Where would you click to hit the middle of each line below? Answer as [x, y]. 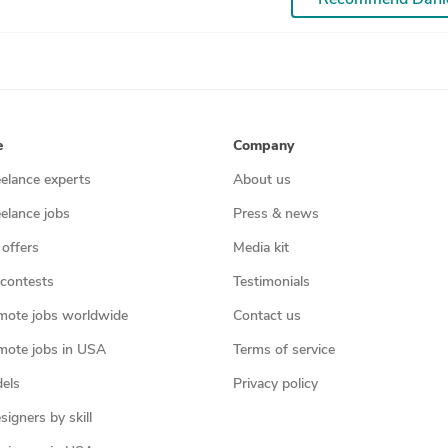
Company [263, 146]
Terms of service [283, 350]
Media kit [260, 248]
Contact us [266, 316]
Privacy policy [275, 384]
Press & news [275, 214]
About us [261, 180]
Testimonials [271, 282]
